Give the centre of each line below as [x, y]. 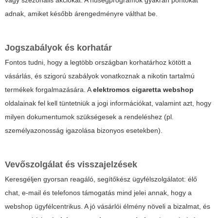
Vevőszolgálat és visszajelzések [71, 165]
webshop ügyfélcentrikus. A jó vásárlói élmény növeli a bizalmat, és [108, 207]
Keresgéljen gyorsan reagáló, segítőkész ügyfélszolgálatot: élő [101, 179]
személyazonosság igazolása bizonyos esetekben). [84, 131]
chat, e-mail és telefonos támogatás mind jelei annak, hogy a [98, 193]
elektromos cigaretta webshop [143, 90]
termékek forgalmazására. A [49, 90]
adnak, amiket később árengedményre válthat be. [81, 14]
